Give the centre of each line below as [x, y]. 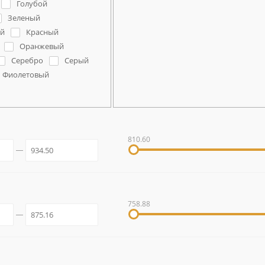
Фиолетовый [25, 74]
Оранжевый [41, 46]
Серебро [27, 60]
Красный [42, 32]
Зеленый [24, 17]
